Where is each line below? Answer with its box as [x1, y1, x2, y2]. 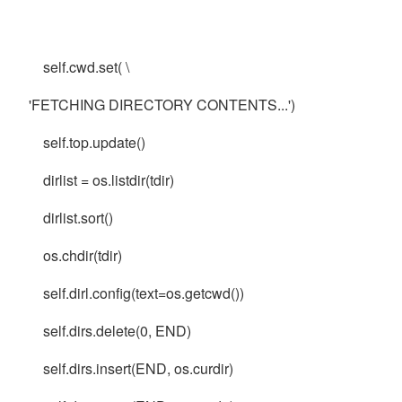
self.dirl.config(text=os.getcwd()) [18, 283, 244, 303]
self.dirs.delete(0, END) [18, 320, 191, 341]
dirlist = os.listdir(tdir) [18, 170, 174, 190]
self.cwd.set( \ [18, 57, 129, 77]
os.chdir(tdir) [18, 245, 122, 266]
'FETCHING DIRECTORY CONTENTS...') [18, 94, 295, 115]
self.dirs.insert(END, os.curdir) [18, 358, 233, 379]
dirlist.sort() [18, 207, 113, 228]
